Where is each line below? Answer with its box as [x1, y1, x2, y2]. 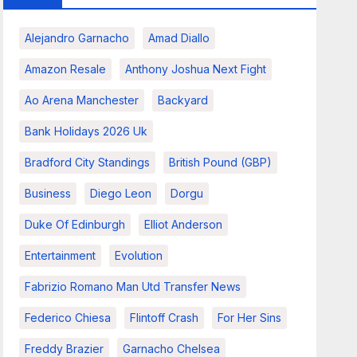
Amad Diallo [148, 31, 210, 45]
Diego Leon [90, 186, 152, 200]
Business [25, 186, 72, 200]
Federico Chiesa [25, 311, 112, 324]
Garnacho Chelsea [123, 342, 221, 355]
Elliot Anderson [144, 218, 223, 231]
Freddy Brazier [25, 342, 104, 355]
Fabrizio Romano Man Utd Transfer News [25, 280, 241, 293]
